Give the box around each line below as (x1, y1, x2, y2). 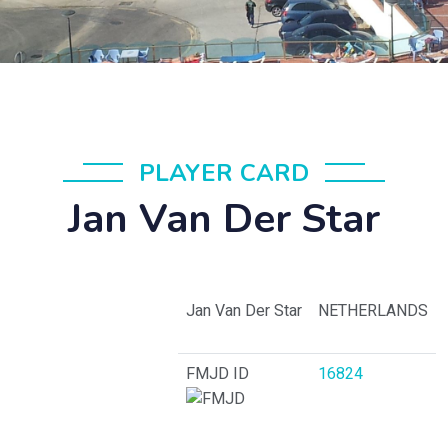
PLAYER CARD (139, 157, 309, 189)
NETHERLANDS (318, 299, 428, 323)
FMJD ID (186, 362, 249, 386)
